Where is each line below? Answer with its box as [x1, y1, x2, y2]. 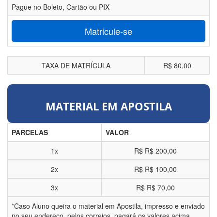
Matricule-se [85, 25, 132, 38]
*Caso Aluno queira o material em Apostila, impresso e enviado [12, 201, 205, 211]
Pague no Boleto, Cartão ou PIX [12, 2, 109, 12]
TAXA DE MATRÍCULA [42, 61, 110, 71]
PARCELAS [12, 127, 48, 138]
